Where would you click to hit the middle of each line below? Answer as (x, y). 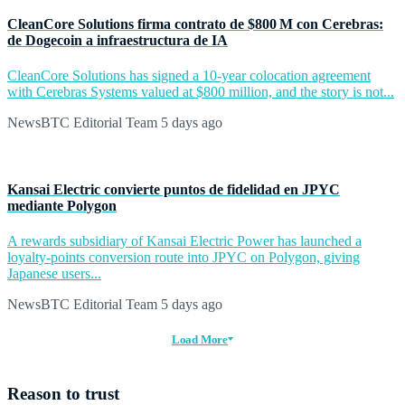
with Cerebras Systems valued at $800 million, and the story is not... (201, 92)
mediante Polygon (62, 205)
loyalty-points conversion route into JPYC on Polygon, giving (184, 257)
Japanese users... (54, 273)
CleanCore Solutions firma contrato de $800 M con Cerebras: (195, 24)
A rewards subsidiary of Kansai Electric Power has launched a (184, 240)
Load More (200, 339)
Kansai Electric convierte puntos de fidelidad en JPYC (174, 189)
